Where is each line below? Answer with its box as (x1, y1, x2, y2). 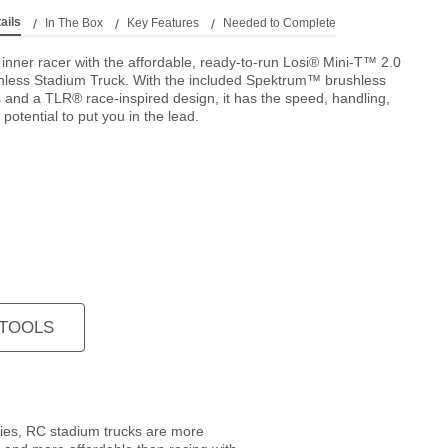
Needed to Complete (222, 15, 336, 30)
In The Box (44, 15, 103, 30)
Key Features (126, 15, 199, 30)
